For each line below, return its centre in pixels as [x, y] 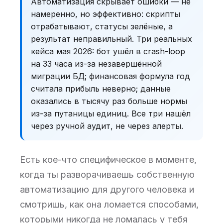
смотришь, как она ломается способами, [109, 204]
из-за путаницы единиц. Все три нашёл [111, 113]
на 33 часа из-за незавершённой [96, 64]
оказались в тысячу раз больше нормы [109, 101]
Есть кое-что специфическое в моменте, [108, 160]
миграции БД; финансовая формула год [111, 76]
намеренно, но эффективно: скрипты [106, 14]
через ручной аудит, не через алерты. [107, 126]
